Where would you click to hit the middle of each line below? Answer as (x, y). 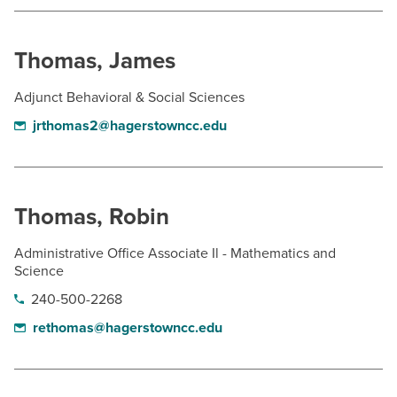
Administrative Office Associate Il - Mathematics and (175, 253)
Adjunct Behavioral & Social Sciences (129, 97)
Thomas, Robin (92, 217)
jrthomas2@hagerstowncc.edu (129, 126)
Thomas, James (95, 61)
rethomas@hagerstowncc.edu (127, 328)
